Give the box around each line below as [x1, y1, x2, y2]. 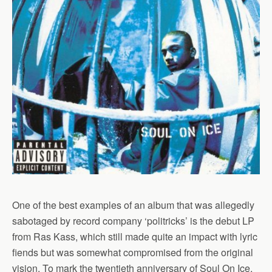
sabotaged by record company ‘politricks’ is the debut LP [12, 214, 254, 228]
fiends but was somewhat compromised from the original [12, 245, 253, 259]
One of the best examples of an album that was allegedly [12, 198, 254, 212]
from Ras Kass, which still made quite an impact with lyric [12, 229, 257, 243]
